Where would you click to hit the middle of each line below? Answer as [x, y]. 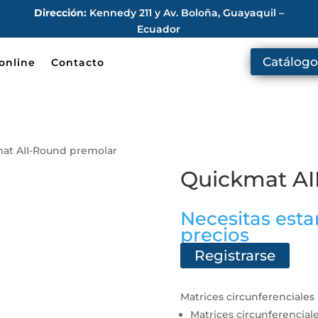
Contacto [78, 62]
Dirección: [60, 13]
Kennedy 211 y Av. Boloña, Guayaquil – [185, 13]
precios [214, 235]
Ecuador [159, 29]
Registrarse [235, 256]
